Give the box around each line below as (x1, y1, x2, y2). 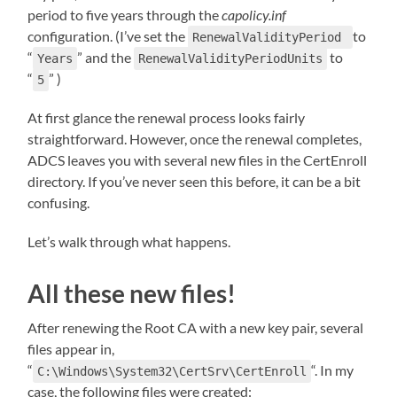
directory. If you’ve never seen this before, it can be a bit (27, 172, 362, 190)
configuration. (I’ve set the (27, 27, 189, 44)
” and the (77, 48, 135, 66)
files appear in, (27, 339, 115, 357)
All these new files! (27, 277, 237, 308)
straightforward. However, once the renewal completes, (27, 129, 362, 147)
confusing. (27, 193, 90, 211)
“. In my (311, 361, 354, 378)
